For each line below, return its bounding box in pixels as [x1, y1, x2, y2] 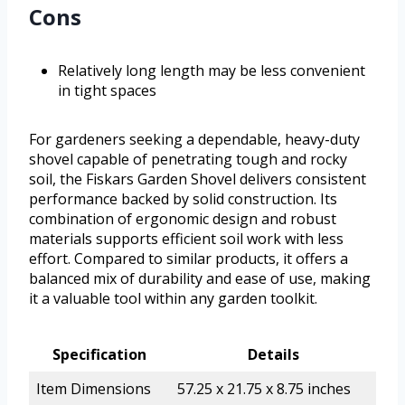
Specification [52, 344, 146, 364]
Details [247, 344, 299, 364]
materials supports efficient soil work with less [29, 228, 344, 249]
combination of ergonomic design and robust [29, 208, 336, 229]
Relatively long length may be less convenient [58, 60, 365, 80]
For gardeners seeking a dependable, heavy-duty [29, 128, 360, 149]
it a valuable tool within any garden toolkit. [29, 287, 317, 308]
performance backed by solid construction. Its [29, 188, 337, 209]
